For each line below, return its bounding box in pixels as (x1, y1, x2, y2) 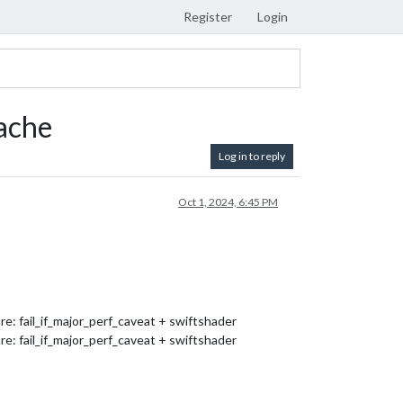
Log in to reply (219, 149, 285, 163)
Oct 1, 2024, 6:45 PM (178, 195, 278, 209)
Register (184, 9, 232, 24)
